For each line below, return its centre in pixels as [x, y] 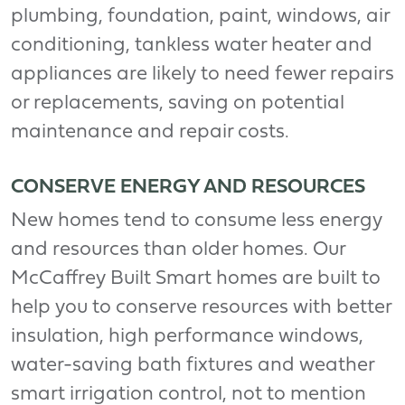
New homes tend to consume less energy [197, 221]
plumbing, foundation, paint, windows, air [200, 16]
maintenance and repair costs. [150, 132]
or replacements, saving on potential [178, 103]
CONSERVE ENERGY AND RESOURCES [188, 187]
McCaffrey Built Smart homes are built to [196, 278]
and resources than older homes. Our [178, 250]
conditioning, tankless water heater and [192, 45]
